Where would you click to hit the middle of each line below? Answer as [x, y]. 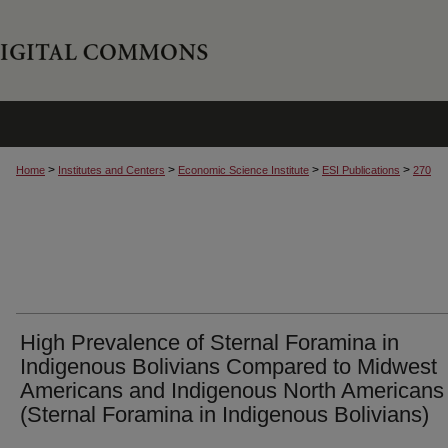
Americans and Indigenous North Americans [232, 390]
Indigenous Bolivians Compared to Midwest [228, 366]
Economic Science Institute [243, 170]
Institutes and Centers [111, 170]
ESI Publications [361, 170]
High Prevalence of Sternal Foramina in [209, 342]
